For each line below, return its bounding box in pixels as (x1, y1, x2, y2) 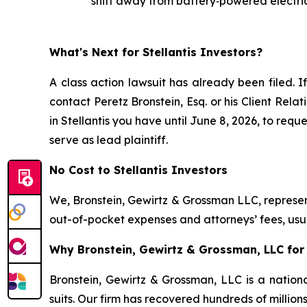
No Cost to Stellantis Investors (49, 163, 228, 177)
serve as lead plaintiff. (49, 133, 168, 147)
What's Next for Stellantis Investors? (49, 45, 262, 59)
